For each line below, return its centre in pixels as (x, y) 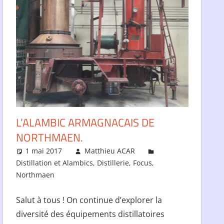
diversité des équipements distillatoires (90, 214)
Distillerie (113, 163)
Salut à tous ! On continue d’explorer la (89, 200)
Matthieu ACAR (109, 151)
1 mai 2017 (44, 151)
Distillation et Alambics (54, 163)
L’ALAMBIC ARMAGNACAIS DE (85, 123)
